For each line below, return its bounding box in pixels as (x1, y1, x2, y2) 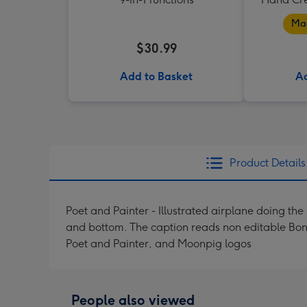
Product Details (229, 156, 306, 169)
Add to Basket (120, 70, 193, 83)
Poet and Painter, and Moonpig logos (66, 237, 251, 250)
